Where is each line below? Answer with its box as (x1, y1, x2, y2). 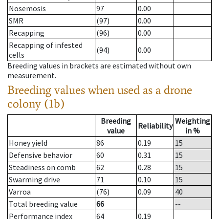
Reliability (138, 121, 173, 131)
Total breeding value (9, 199, 78, 209)
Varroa (9, 187, 31, 197)
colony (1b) (7, 96, 65, 111)
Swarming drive (9, 175, 60, 185)
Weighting (175, 116, 210, 126)
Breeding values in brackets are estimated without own (7, 61, 191, 71)
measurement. (7, 70, 56, 81)
